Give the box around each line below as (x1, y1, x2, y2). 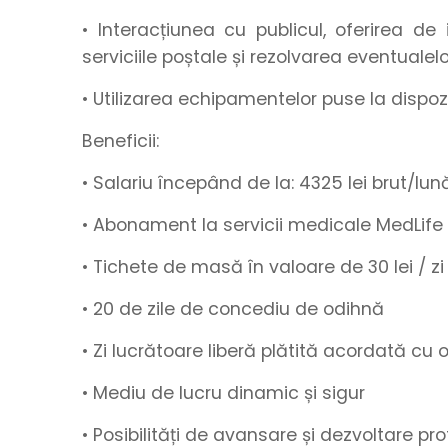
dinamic (227, 381, 299, 405)
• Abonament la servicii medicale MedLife (82, 213, 443, 237)
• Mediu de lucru (82, 381, 227, 405)
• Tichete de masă (82, 255, 243, 279)
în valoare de (243, 255, 368, 279)
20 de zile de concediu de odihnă (93, 297, 384, 321)
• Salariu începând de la (82, 171, 291, 195)
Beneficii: (82, 129, 159, 153)
